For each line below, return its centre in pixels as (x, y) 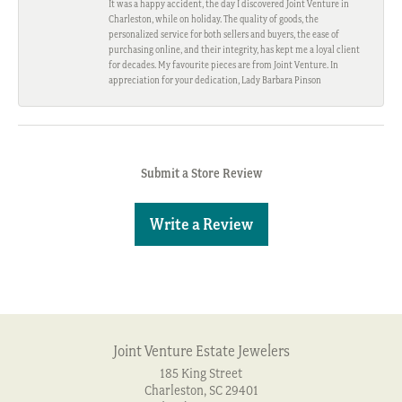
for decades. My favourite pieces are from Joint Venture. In (223, 66)
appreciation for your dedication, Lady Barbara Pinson (215, 81)
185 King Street (201, 374)
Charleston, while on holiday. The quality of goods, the (214, 20)
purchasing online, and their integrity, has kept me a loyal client (234, 50)
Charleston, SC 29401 (201, 391)
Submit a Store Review (201, 174)
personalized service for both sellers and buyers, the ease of (224, 35)
